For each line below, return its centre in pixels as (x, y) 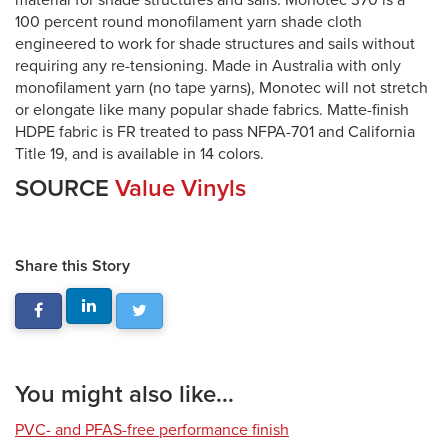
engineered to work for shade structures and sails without (215, 44)
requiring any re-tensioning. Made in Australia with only (208, 66)
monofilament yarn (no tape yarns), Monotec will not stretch (221, 88)
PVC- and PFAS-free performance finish (152, 430)
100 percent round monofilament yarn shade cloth (188, 22)
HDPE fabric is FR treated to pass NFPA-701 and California (215, 132)
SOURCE (65, 188)
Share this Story (72, 266)
